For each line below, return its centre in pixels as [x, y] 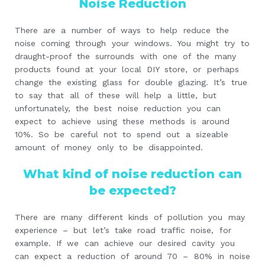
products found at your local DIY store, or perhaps [127, 70]
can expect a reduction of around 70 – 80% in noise [133, 256]
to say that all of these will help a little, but [116, 96]
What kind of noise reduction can [132, 174]
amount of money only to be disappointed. [109, 148]
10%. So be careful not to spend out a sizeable [122, 135]
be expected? [132, 191]
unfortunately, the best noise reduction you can [118, 109]
